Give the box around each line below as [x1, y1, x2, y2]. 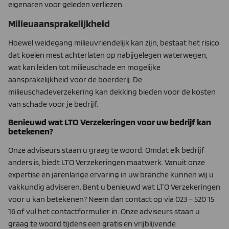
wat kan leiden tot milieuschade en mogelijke [8, 62, 161, 72]
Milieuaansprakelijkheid [8, 17, 110, 30]
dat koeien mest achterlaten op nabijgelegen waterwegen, [8, 50, 208, 60]
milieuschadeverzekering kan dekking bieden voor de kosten [8, 86, 216, 97]
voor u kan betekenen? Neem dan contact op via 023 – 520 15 [8, 194, 214, 204]
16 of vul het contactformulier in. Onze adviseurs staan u [8, 207, 200, 217]
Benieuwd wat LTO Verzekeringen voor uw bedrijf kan [8, 117, 211, 128]
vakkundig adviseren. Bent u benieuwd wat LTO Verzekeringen [8, 182, 220, 192]
